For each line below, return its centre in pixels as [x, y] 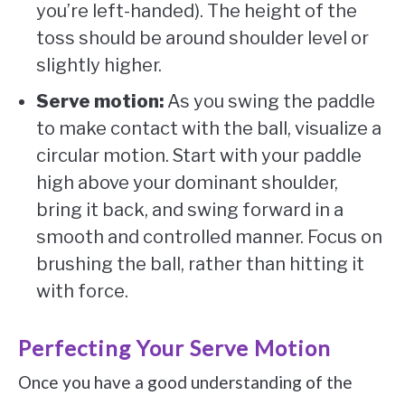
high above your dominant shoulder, [187, 182]
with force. [82, 291]
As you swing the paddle [269, 101]
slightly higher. [99, 65]
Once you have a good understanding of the [185, 381]
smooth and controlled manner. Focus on [209, 236]
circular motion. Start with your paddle [199, 155]
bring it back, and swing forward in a [190, 209]
